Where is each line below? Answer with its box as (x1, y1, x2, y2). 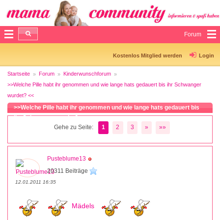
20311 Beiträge (47, 167, 89, 174)
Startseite (7, 70, 30, 77)
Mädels (70, 201, 96, 210)
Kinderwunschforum (63, 70, 111, 77)
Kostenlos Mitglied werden (113, 52, 182, 58)
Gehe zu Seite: (54, 124, 93, 131)
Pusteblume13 (47, 155, 86, 162)
